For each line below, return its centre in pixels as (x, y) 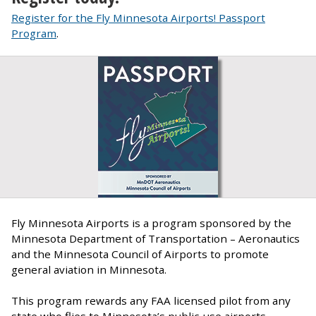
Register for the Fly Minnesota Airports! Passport (138, 17)
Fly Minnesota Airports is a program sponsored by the (151, 223)
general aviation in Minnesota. (89, 270)
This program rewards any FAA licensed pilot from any (151, 301)
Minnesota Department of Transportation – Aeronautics (156, 239)
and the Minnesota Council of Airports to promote (140, 254)
